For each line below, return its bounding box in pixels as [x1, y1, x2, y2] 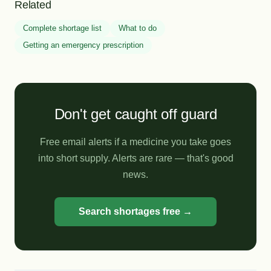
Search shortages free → [79, 206, 192, 217]
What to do [119, 24, 157, 33]
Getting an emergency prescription [23, 41, 143, 50]
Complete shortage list [23, 24, 102, 33]
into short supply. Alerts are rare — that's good [38, 153, 233, 163]
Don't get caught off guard [54, 106, 217, 122]
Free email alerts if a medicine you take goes [40, 137, 231, 147]
